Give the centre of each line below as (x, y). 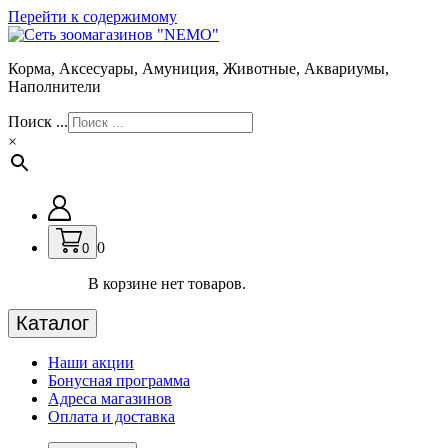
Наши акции (91, 362)
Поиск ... (38, 121)
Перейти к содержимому (92, 16)
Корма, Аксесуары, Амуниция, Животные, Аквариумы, (198, 68)
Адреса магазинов (110, 398)
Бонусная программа (119, 380)
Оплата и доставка (111, 416)
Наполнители (54, 86)
